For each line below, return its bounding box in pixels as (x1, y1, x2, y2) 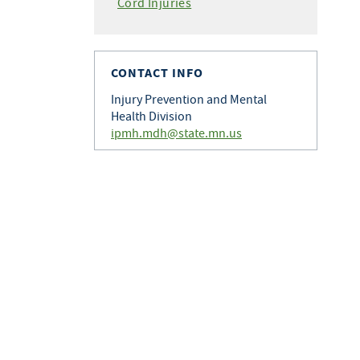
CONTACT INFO (111, 64, 203, 81)
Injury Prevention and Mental (111, 91, 267, 107)
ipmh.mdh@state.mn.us (111, 125, 242, 141)
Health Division (111, 108, 192, 124)
